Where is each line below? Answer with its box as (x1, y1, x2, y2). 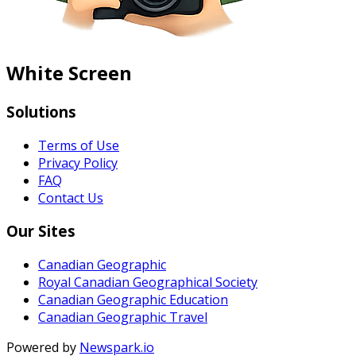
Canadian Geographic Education (38, 290, 228, 308)
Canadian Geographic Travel (38, 308, 207, 326)
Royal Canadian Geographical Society (38, 273, 257, 291)
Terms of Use (38, 136, 119, 154)
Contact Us (38, 188, 103, 207)
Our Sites (6, 221, 75, 242)
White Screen (6, 59, 132, 86)
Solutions (6, 101, 76, 122)
